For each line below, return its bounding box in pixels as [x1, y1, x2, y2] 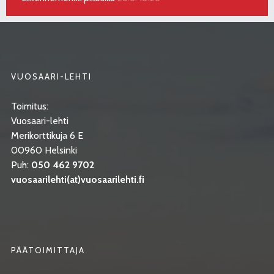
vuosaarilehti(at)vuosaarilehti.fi [10, 173, 144, 185]
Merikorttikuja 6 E [10, 129, 83, 141]
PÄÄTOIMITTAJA [10, 245, 85, 255]
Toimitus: [10, 100, 48, 112]
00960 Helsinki [10, 144, 77, 156]
